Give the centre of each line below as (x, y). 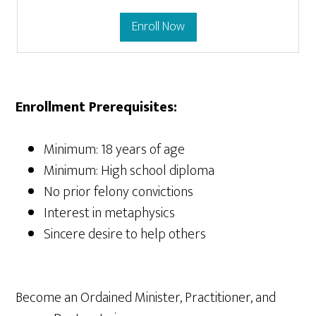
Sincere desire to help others (125, 235)
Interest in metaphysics (110, 213)
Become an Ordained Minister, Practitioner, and (146, 298)
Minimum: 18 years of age (115, 150)
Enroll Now (158, 27)
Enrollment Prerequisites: (97, 108)
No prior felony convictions (119, 192)
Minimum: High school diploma (129, 171)
